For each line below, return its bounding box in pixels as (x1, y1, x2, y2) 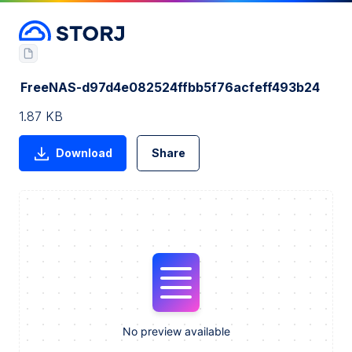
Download (55, 145, 112, 159)
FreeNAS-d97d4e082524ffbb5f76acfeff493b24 (20, 79, 320, 95)
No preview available (122, 324, 230, 339)
